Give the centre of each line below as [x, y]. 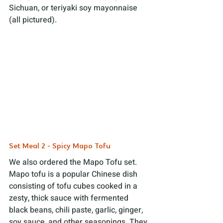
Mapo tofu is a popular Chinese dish [74, 174]
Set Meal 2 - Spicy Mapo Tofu [60, 146]
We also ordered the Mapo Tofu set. [74, 162]
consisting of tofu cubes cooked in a [74, 186]
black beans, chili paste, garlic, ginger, [77, 210]
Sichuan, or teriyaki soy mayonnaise [74, 8]
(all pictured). [33, 20]
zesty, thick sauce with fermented [70, 198]
